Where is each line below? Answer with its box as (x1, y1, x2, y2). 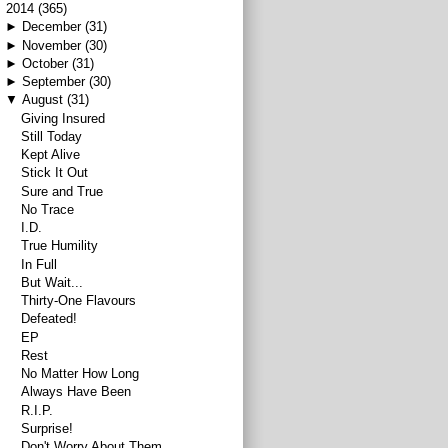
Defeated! (21, 311, 78, 327)
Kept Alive (21, 147, 81, 163)
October (21, 55, 68, 71)
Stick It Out (21, 165, 89, 181)
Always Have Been (21, 384, 132, 400)
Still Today (21, 128, 83, 144)
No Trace (21, 201, 75, 217)
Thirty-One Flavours (21, 293, 137, 309)
